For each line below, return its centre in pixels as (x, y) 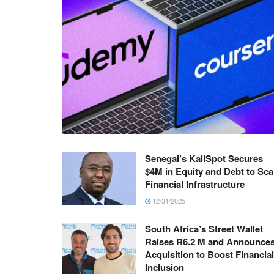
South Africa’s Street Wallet (204, 229)
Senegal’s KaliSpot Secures (204, 159)
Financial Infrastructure (195, 184)
